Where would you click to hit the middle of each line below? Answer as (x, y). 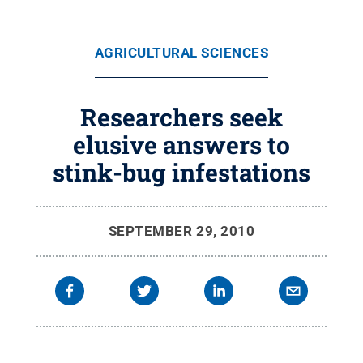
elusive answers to (181, 145)
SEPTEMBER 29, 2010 (181, 231)
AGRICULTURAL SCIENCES (181, 53)
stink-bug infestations (181, 172)
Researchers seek (181, 117)
